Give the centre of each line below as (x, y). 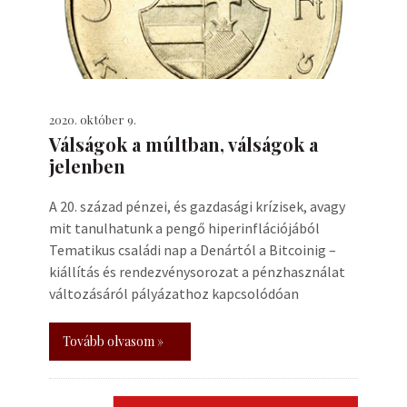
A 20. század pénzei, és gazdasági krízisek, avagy (197, 206)
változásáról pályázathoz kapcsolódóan (174, 293)
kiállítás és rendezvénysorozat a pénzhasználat (197, 272)
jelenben (87, 166)
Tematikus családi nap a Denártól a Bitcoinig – (193, 250)
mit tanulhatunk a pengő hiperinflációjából (184, 228)
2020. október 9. (93, 119)
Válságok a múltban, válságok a (184, 144)
